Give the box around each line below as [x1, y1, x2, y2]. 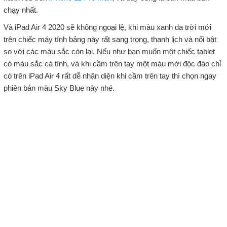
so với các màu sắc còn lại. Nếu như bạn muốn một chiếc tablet [3, 47, 215, 56]
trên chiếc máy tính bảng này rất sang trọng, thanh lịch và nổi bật [3, 34, 216, 44]
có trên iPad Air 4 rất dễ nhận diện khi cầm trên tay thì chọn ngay [3, 71, 216, 80]
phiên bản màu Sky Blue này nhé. [3, 83, 115, 92]
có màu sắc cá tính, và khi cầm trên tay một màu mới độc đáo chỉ [3, 59, 221, 68]
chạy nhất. [3, 5, 38, 14]
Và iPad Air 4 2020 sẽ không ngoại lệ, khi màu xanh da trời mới [3, 22, 211, 31]
